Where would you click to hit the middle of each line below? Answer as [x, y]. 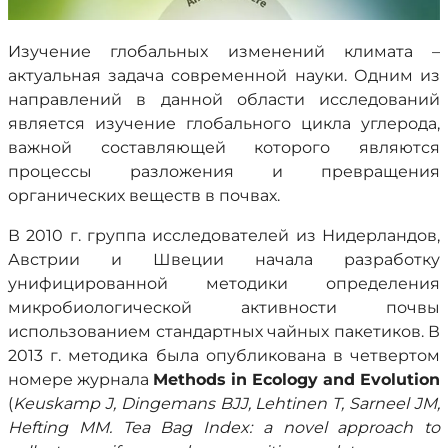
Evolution [400, 379]
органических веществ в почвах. [144, 195]
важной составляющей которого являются [224, 147]
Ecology [285, 379]
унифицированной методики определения [224, 283]
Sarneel [379, 403]
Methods [189, 379]
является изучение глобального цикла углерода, [224, 123]
